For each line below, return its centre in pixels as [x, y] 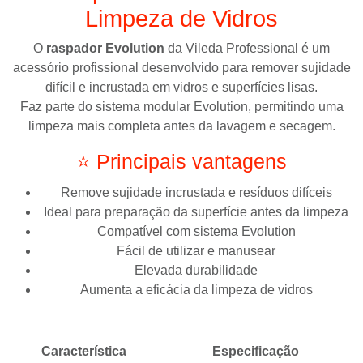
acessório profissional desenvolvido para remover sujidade [181, 67]
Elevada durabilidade [196, 270]
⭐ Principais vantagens [181, 161]
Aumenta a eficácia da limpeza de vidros [196, 289]
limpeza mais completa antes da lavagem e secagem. [181, 126]
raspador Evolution [105, 48]
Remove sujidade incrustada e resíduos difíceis [196, 192]
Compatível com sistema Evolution [196, 231]
